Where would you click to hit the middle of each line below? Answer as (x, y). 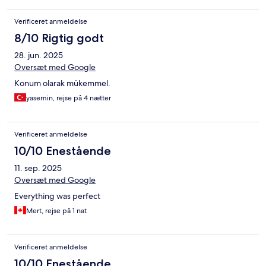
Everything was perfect (57, 196)
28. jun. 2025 (39, 56)
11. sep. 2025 (38, 168)
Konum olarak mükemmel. (62, 83)
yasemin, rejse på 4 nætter (69, 98)
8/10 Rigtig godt (59, 38)
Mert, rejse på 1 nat (56, 211)
